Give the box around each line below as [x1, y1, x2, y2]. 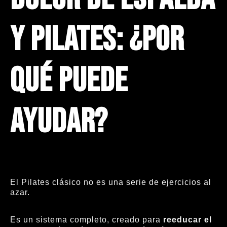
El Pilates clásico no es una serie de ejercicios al [10, 177, 211, 186]
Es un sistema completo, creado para [10, 215, 163, 224]
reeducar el [163, 215, 212, 224]
